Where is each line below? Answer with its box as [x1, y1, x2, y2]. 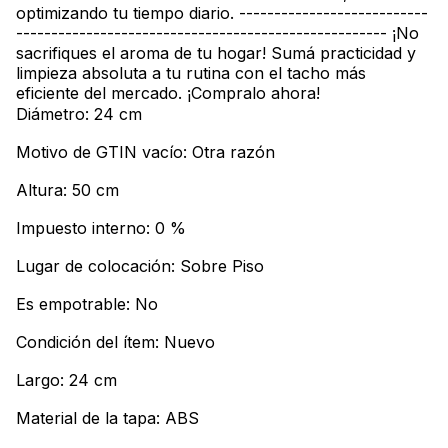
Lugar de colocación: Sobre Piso [16, 256, 264, 277]
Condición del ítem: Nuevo [16, 332, 215, 353]
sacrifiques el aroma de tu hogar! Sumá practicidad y [16, 43, 416, 64]
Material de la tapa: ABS [16, 408, 199, 429]
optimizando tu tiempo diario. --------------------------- [16, 3, 428, 24]
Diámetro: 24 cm [16, 104, 142, 125]
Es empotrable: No [16, 294, 158, 315]
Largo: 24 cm [16, 370, 117, 391]
